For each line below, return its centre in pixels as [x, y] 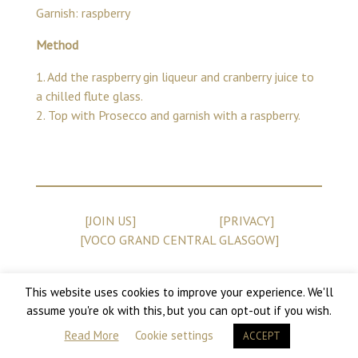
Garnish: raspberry [83, 13]
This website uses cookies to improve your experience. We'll [179, 292]
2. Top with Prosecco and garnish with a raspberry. [168, 115]
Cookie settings [174, 335]
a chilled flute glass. [89, 96]
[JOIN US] [110, 221]
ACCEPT [261, 336]
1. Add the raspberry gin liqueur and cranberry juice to [175, 77]
